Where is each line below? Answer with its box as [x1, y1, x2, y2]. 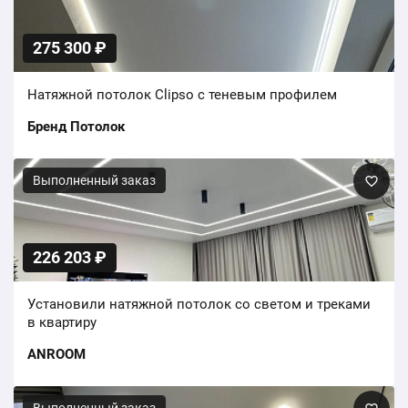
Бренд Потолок [27, 118, 125, 136]
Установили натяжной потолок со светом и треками [27, 296, 371, 313]
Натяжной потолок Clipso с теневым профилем [27, 87, 337, 104]
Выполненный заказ [33, 173, 156, 189]
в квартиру [27, 314, 97, 331]
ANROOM [27, 346, 86, 363]
